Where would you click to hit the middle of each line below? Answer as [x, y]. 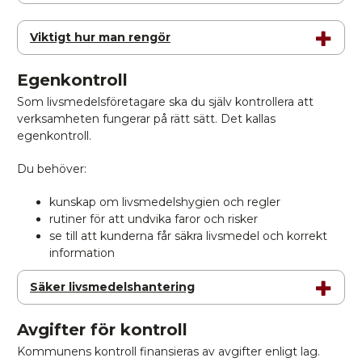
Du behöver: [52, 169]
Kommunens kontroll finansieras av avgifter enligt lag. [168, 351]
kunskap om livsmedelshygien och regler [165, 202]
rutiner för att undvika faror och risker [154, 219]
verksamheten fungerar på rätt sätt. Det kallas [146, 119]
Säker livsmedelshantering [112, 287]
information [82, 253]
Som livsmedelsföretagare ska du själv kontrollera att [165, 102]
